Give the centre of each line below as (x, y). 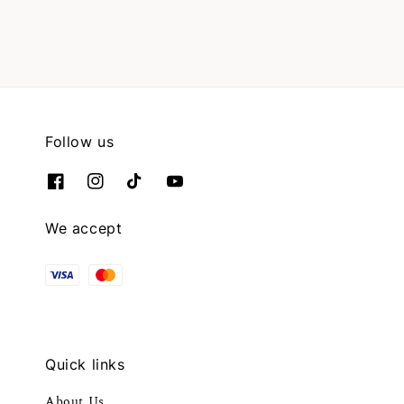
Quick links (85, 365)
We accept (84, 229)
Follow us (80, 141)
